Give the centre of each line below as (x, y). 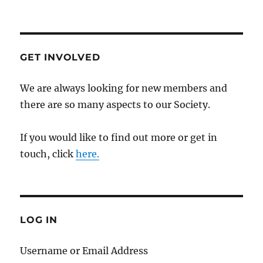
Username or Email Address (84, 251)
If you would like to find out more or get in (119, 138)
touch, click (48, 154)
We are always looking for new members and (124, 88)
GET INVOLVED (60, 58)
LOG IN (39, 220)
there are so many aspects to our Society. (115, 105)
